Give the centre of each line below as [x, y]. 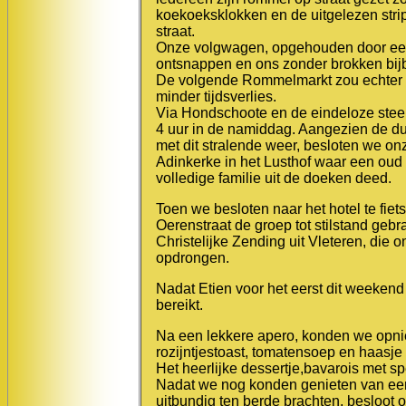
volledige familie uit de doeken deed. [274, 178]
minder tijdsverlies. [216, 96]
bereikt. [179, 304]
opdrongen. [193, 257]
